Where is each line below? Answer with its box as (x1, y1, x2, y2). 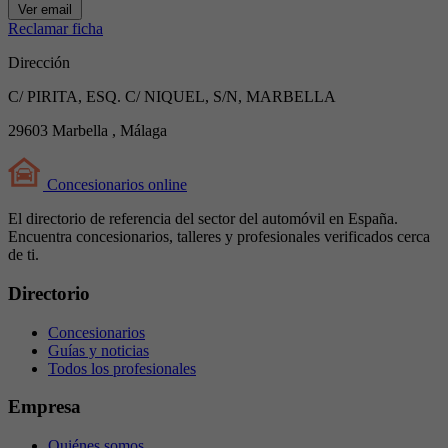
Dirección (8, 54, 70, 72)
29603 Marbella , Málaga (8, 122, 167, 140)
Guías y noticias (48, 341, 149, 359)
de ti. (8, 246, 39, 264)
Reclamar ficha (8, 20, 103, 38)
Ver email (18, 2, 72, 18)
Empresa (8, 396, 81, 418)
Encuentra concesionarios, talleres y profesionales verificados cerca (8, 228, 430, 246)
